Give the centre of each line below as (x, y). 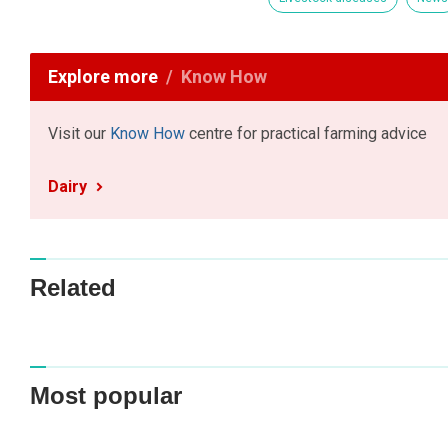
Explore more (103, 77)
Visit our (79, 134)
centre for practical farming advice (306, 134)
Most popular (106, 396)
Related (73, 287)
